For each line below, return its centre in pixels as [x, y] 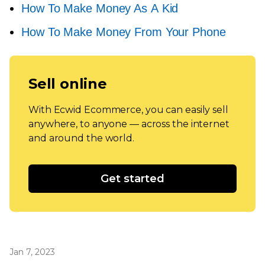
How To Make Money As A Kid [100, 8]
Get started [132, 179]
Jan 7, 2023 [32, 252]
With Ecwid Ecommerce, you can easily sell [128, 110]
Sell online [68, 84]
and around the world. [81, 138]
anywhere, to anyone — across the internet [129, 124]
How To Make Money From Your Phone [124, 32]
